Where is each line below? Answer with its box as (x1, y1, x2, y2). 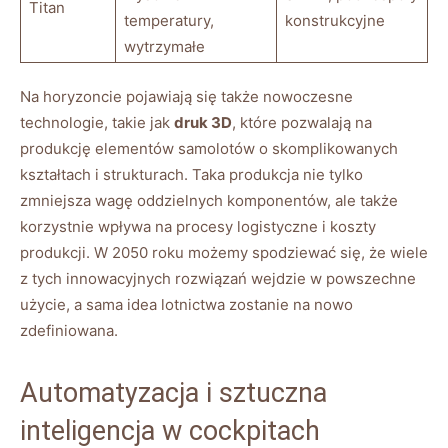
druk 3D (174, 113, 232, 133)
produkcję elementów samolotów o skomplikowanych (20, 139, 398, 159)
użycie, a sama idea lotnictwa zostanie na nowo (20, 295, 353, 315)
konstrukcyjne (285, 11, 385, 31)
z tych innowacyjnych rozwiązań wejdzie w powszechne (20, 269, 416, 289)
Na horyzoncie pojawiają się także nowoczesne (20, 87, 353, 107)
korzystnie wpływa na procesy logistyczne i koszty (20, 217, 376, 237)
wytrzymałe (124, 37, 205, 57)
